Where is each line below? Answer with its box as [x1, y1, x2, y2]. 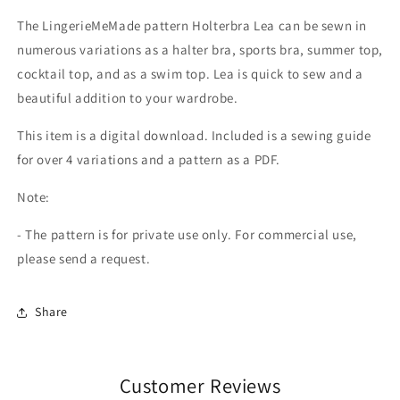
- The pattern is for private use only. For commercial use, [17, 225, 357, 243]
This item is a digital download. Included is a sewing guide [17, 126, 371, 144]
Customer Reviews [119, 371, 281, 398]
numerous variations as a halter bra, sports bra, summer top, [17, 40, 384, 58]
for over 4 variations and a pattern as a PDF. [17, 150, 281, 168]
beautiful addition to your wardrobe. [17, 88, 238, 106]
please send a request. [17, 249, 151, 267]
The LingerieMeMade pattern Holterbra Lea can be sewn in [17, 16, 368, 34]
